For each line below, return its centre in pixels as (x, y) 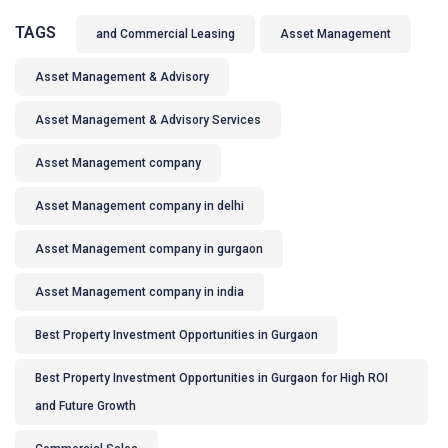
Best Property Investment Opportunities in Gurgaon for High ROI (211, 378)
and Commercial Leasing (165, 34)
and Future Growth (85, 406)
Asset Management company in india (139, 292)
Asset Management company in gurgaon (149, 249)
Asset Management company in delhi (139, 206)
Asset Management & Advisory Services (148, 120)
